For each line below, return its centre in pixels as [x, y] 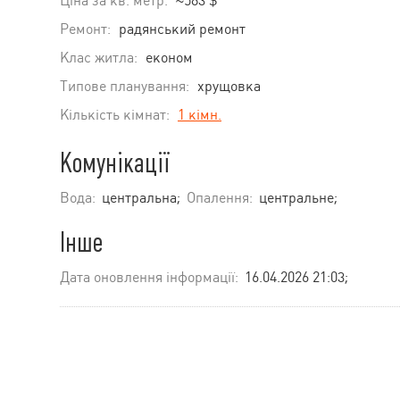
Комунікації [115, 162]
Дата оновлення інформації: [149, 277]
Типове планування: [125, 86]
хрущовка [229, 86]
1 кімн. [200, 114]
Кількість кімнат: [115, 114]
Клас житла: [99, 57]
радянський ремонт [182, 29]
